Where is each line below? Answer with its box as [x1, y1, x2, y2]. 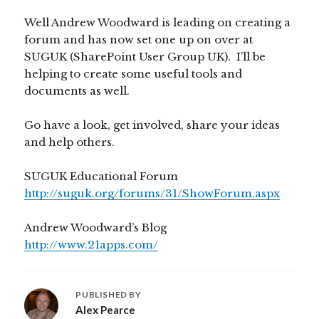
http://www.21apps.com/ [24, 238, 159, 252]
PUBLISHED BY [75, 289, 142, 300]
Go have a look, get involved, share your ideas [24, 118, 281, 132]
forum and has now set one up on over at [24, 33, 253, 47]
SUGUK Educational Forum [24, 169, 179, 184]
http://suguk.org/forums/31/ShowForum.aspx [24, 187, 281, 201]
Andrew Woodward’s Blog [24, 221, 167, 235]
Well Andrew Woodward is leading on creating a [24, 16, 291, 30]
